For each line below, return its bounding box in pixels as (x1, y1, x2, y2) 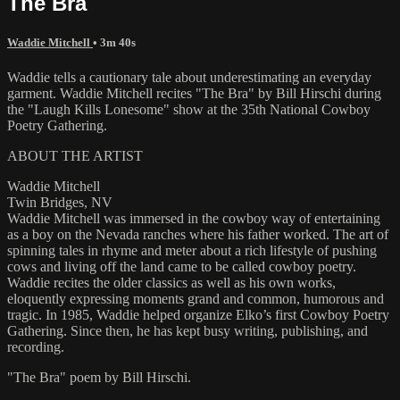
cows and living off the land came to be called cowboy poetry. (7, 258, 356, 274)
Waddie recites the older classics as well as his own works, (7, 274, 336, 290)
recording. (7, 338, 64, 354)
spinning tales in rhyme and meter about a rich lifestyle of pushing (7, 242, 377, 258)
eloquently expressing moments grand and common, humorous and (7, 290, 384, 306)
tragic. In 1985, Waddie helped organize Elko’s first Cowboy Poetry (7, 306, 389, 322)
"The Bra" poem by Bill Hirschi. (7, 369, 191, 385)
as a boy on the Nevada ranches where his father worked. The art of (7, 226, 388, 242)
